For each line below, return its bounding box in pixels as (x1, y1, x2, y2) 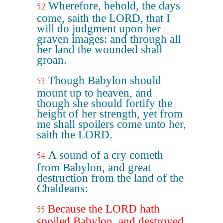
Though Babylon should (48, 74, 161, 87)
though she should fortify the (37, 97, 172, 110)
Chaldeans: (37, 182, 88, 195)
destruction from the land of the (37, 172, 184, 184)
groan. (37, 54, 67, 66)
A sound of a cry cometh (48, 149, 163, 161)
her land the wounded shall (37, 43, 162, 56)
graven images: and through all (37, 33, 181, 45)
